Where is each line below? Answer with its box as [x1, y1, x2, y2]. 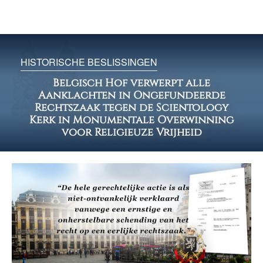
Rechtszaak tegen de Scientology [34, 100, 229, 115]
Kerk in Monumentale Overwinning [29, 113, 234, 127]
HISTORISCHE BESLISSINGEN [21, 55, 157, 69]
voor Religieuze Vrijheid [61, 125, 202, 140]
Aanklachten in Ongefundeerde [38, 88, 225, 103]
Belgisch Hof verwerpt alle [53, 76, 210, 90]
